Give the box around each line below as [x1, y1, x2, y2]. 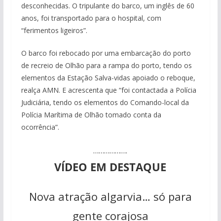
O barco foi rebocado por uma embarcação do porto [21, 48, 191, 58]
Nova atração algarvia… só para [29, 189, 192, 204]
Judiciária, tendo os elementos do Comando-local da [21, 98, 189, 108]
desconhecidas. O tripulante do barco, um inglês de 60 [21, 1, 194, 11]
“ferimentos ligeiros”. [21, 26, 87, 36]
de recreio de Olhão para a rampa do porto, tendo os [21, 61, 192, 71]
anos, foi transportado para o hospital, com [21, 13, 161, 23]
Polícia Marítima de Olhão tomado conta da [21, 110, 161, 120]
